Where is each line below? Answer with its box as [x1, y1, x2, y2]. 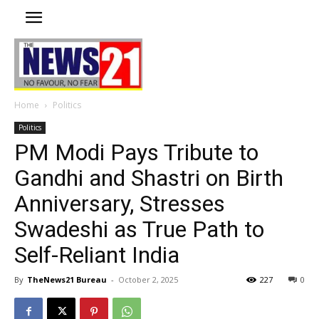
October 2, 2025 [118, 273, 178, 285]
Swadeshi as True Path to [14, 215, 264, 243]
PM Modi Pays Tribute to [14, 138, 258, 166]
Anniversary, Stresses [14, 189, 225, 217]
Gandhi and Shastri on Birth [14, 164, 283, 192]
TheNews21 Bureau [27, 273, 107, 285]
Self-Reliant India [14, 241, 179, 268]
